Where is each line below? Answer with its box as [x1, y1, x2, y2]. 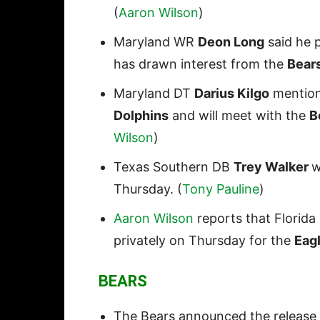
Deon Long [198, 34, 264, 50]
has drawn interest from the [114, 56, 287, 72]
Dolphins [114, 108, 169, 124]
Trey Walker [234, 159, 311, 175]
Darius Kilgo [194, 86, 269, 101]
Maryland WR [114, 34, 198, 50]
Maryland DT [114, 86, 194, 101]
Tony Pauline [182, 181, 259, 197]
